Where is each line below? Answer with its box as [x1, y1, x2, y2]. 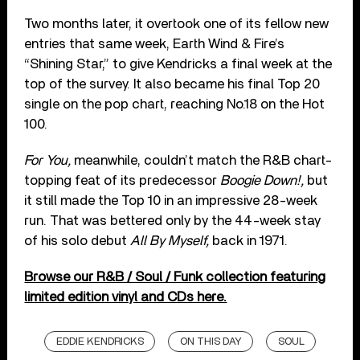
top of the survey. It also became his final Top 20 [24, 76, 321, 91]
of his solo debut [24, 233, 131, 247]
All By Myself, [130, 233, 213, 247]
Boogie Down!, [220, 173, 308, 187]
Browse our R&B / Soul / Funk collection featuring [24, 269, 326, 284]
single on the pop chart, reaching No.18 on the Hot [24, 96, 325, 111]
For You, [24, 153, 75, 167]
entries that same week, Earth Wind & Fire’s [24, 36, 285, 51]
